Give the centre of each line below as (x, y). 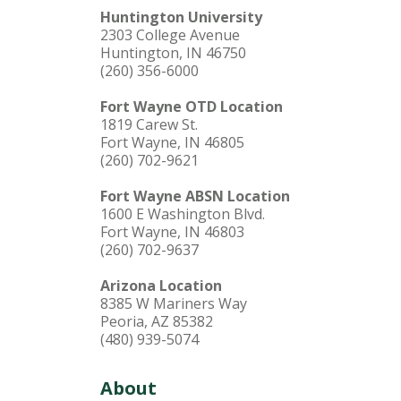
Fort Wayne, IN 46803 (172, 232)
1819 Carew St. (149, 125)
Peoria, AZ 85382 (157, 322)
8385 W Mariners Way (174, 304)
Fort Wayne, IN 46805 (172, 143)
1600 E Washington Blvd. (183, 214)
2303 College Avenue (170, 35)
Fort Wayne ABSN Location (195, 196)
